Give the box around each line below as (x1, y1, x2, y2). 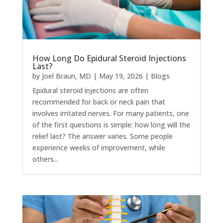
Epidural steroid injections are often (32, 86, 148, 96)
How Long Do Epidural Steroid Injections (32, 53, 186, 64)
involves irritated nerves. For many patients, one (32, 109, 189, 118)
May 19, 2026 (99, 71, 143, 81)
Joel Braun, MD (41, 71, 91, 81)
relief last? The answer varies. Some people (32, 131, 173, 141)
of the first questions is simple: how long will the (32, 120, 190, 130)
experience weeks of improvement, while (32, 143, 165, 153)
